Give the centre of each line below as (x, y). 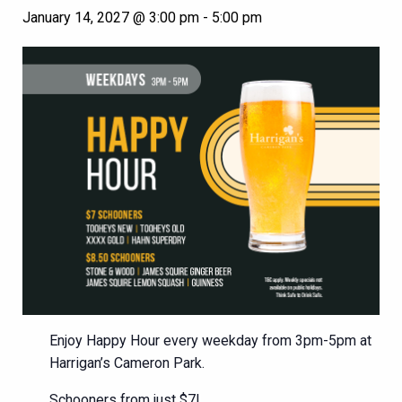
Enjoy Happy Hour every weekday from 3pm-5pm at (210, 340)
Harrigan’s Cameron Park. (127, 363)
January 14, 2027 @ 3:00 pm (111, 17)
